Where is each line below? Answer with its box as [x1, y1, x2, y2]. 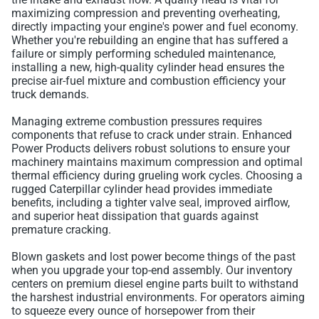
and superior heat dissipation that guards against [11, 209, 258, 224]
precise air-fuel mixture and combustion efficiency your [11, 74, 286, 88]
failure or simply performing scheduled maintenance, [11, 47, 276, 61]
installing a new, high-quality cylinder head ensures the [11, 61, 284, 75]
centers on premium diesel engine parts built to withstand [11, 277, 298, 291]
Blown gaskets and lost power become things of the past [11, 250, 296, 264]
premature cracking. [11, 223, 111, 237]
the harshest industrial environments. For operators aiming [11, 291, 305, 305]
